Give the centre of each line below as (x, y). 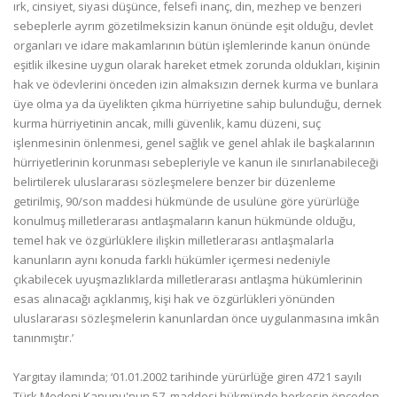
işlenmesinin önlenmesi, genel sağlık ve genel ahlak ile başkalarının (194, 143)
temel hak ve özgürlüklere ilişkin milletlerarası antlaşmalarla (174, 240)
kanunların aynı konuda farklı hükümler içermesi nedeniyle (172, 260)
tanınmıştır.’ (43, 338)
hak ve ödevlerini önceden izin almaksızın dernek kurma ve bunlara (196, 84)
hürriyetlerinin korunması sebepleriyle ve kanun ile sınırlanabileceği (196, 162)
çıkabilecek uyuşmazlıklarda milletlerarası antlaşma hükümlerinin (188, 279)
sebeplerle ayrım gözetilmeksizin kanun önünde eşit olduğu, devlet (193, 26)
